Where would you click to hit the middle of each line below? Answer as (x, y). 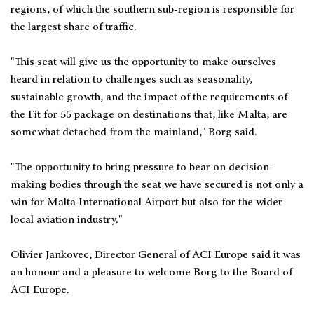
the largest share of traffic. (74, 28)
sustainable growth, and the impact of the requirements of (149, 98)
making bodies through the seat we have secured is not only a (157, 185)
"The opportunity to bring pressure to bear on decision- (142, 168)
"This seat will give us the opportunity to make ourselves (143, 63)
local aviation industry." (66, 220)
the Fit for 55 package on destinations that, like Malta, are (149, 115)
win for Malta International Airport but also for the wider (146, 203)
